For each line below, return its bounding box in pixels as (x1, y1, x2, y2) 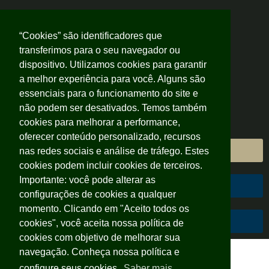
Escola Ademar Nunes (6, 246, 92, 256)
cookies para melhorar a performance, (19, 117, 180, 127)
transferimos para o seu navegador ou (19, 45, 180, 55)
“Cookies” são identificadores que (19, 31, 162, 41)
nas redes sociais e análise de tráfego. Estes (19, 146, 209, 156)
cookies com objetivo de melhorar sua (19, 232, 180, 243)
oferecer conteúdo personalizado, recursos (19, 131, 201, 142)
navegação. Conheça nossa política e (19, 247, 180, 257)
